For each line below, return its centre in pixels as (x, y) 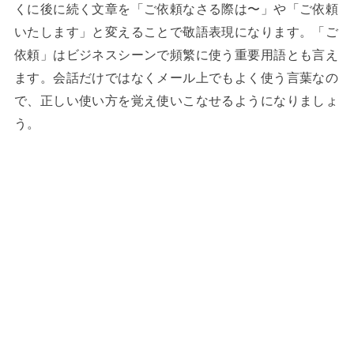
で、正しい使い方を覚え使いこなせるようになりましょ (176, 100)
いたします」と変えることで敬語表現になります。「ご (176, 31)
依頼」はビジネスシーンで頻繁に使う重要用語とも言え (176, 54)
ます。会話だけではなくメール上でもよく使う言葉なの (176, 77)
